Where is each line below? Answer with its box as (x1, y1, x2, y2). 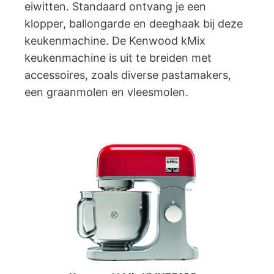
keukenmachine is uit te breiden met (24, 51, 212, 64)
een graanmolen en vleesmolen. (24, 86, 188, 98)
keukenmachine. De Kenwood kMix (24, 34, 206, 47)
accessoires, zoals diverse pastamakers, (24, 68, 231, 81)
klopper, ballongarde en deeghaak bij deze (24, 17, 243, 30)
